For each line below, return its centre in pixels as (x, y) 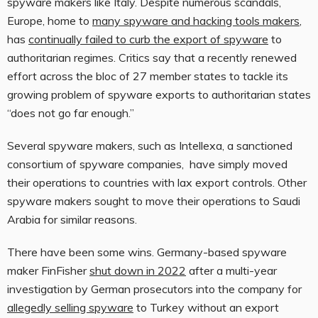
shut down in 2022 (138, 271)
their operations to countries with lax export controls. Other (157, 183)
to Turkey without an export (206, 308)
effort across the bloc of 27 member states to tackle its (148, 76)
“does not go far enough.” (71, 113)
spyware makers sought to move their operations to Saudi (154, 201)
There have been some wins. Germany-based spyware (147, 252)
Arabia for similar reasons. (72, 220)
